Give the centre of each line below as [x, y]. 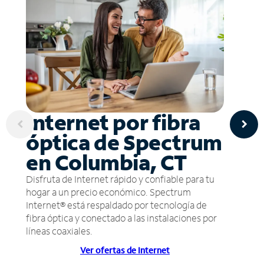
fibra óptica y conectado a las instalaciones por [121, 217]
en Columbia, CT [107, 162]
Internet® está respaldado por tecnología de [116, 204]
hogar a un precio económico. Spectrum [108, 192]
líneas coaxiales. [59, 230]
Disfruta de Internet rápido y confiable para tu [120, 179]
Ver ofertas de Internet [125, 250]
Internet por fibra [113, 122]
